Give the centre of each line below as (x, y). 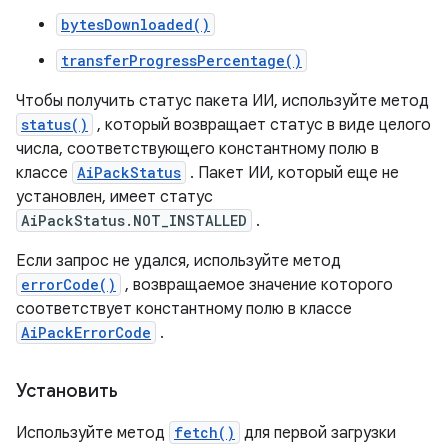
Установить (67, 391)
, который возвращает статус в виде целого (262, 125)
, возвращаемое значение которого (257, 285)
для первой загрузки (318, 433)
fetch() (204, 432)
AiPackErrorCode (86, 332)
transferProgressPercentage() (181, 60)
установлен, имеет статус (114, 197)
